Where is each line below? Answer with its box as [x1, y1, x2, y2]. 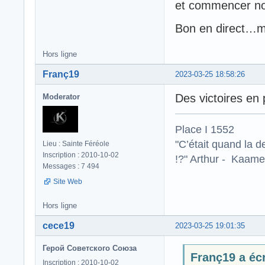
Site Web [53, 177, 82, 186]
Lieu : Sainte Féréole [43, 139, 109, 148]
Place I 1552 [175, 122, 234, 135]
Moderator [43, 92, 80, 101]
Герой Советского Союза [43, 243, 137, 253]
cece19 [43, 220, 75, 231]
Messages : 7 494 [43, 161, 99, 170]
